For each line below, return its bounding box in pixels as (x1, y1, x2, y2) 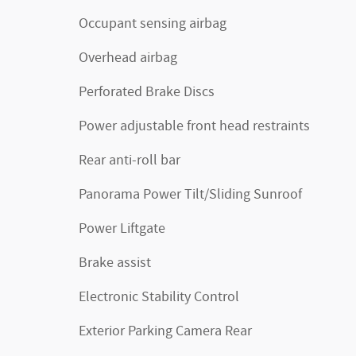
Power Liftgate (79, 219, 165, 238)
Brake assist (79, 253, 151, 273)
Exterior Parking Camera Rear (79, 322, 252, 341)
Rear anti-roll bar (79, 151, 180, 170)
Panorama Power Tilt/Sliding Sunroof (79, 185, 302, 204)
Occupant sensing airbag (79, 14, 226, 33)
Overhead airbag (79, 48, 177, 68)
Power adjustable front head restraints (79, 117, 310, 136)
